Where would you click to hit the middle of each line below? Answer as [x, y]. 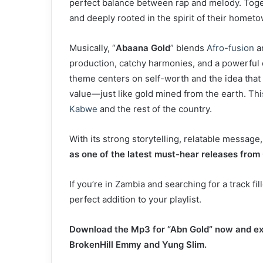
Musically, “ [92, 48]
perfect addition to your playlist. [135, 200]
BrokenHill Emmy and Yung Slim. [138, 245]
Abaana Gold [143, 48]
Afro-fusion [230, 48]
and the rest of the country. [155, 109]
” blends [188, 48]
